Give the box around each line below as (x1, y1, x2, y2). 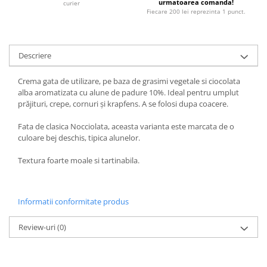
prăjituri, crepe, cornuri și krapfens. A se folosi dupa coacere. (18, 98, 228, 109)
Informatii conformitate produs (18, 196, 129, 207)
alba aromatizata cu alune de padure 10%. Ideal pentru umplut (18, 87, 239, 98)
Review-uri (18, 222, 57, 232)
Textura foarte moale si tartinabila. (18, 155, 139, 166)
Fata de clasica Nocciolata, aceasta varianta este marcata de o (18, 121, 234, 132)
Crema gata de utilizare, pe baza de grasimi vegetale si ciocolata (18, 76, 240, 86)
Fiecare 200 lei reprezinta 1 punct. (146, 7, 246, 15)
